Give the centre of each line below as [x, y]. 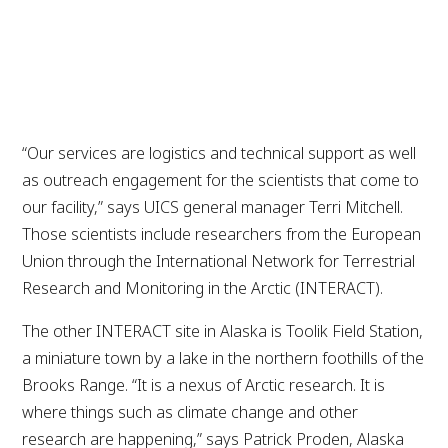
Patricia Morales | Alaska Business [111, 91]
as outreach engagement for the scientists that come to [221, 180]
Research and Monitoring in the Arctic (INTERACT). [203, 288]
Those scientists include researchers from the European [222, 234]
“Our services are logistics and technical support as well [219, 153]
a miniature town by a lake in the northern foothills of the [223, 358]
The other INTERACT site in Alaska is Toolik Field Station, [223, 331]
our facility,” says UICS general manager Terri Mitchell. [213, 207]
